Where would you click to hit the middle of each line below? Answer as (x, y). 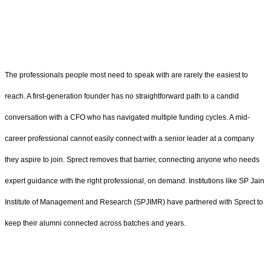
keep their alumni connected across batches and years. (95, 224)
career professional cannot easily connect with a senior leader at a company (129, 139)
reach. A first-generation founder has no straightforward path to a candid (122, 96)
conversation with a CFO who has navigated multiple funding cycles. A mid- (127, 118)
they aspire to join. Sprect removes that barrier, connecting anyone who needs (132, 160)
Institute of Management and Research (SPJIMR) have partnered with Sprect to (134, 202)
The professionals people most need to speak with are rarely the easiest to (126, 75)
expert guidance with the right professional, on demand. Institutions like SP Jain (135, 181)
